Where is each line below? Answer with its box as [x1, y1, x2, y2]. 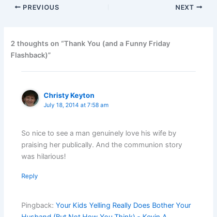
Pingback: [21, 201, 56, 210]
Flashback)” [11, 50, 51, 60]
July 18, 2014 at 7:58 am [44, 101, 109, 108]
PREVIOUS [21, 3, 60, 11]
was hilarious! [21, 152, 66, 161]
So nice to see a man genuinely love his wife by [21, 129, 177, 138]
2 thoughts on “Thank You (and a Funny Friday [11, 39, 170, 48]
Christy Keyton [44, 91, 95, 99]
